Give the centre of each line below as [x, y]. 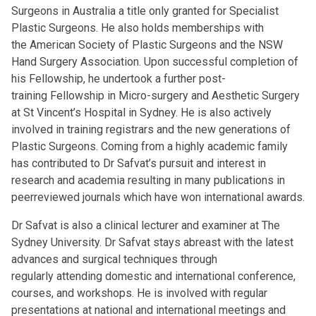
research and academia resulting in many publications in [148, 180]
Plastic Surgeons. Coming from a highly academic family [150, 146]
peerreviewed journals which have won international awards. [158, 197]
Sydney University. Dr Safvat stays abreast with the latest [152, 242]
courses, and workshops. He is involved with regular [139, 293]
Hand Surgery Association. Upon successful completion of [155, 62]
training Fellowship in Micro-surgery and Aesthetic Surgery [156, 96]
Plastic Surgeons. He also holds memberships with [138, 28]
